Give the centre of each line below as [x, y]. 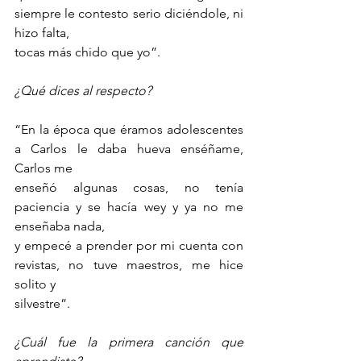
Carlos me [44, 168]
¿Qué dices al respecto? [83, 91]
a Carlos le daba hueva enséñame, [129, 149]
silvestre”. [42, 304]
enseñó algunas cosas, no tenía [129, 188]
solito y [35, 284]
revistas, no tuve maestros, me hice [129, 265]
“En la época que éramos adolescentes [129, 130]
